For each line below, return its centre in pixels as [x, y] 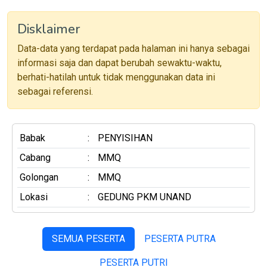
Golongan [39, 177]
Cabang [35, 157]
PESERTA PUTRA [180, 238]
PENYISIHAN [125, 138]
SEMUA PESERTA [88, 238]
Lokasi [34, 197]
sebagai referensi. [55, 91]
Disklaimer [49, 29]
